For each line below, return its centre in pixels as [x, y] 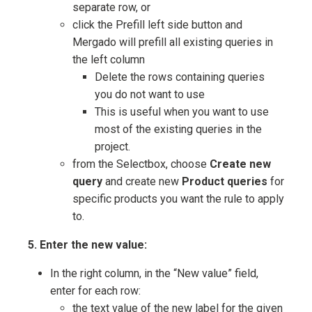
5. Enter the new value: [87, 245]
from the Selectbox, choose [141, 164]
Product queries [225, 182]
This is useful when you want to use [182, 112]
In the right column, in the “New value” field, [154, 274]
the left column [109, 60]
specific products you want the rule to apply [178, 199]
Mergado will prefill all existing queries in [173, 42]
